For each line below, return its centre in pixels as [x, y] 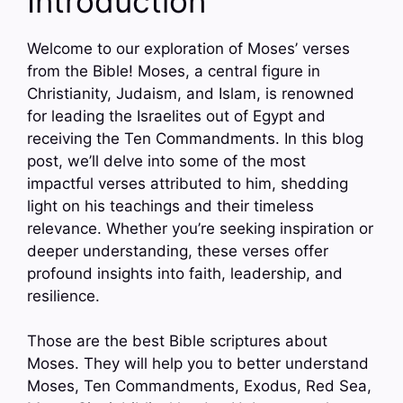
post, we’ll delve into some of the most [166, 161]
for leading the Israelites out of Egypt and [176, 116]
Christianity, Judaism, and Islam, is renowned [191, 93]
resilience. [63, 296]
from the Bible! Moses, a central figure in [174, 71]
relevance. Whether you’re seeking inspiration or [200, 228]
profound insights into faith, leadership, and [185, 273]
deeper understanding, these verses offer [178, 251]
